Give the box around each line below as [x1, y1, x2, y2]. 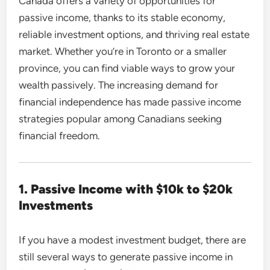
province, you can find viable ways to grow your [19, 61, 236, 74]
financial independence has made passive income [19, 95, 242, 108]
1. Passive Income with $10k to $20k [19, 181, 233, 196]
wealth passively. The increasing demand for [19, 78, 219, 91]
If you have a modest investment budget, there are [19, 233, 246, 246]
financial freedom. [19, 129, 101, 142]
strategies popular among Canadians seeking [19, 112, 222, 125]
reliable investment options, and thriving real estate [19, 28, 250, 40]
